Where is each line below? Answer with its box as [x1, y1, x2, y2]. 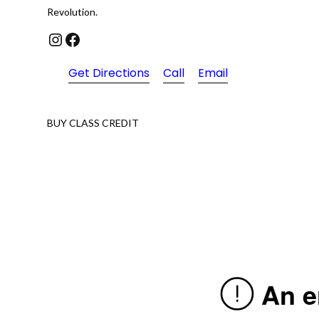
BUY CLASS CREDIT [47, 117, 140, 130]
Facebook [63, 26, 73, 51]
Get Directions [68, 65, 150, 82]
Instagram [46, 26, 66, 51]
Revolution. [47, 6, 98, 19]
